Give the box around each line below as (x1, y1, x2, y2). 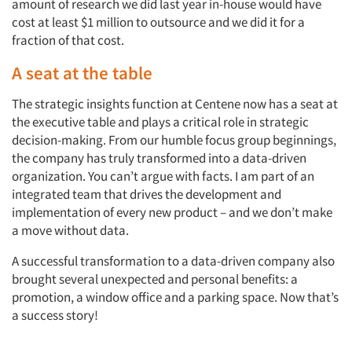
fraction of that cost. (12, 31, 124, 49)
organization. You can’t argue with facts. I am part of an (12, 167, 314, 185)
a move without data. (12, 222, 129, 239)
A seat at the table (12, 61, 152, 84)
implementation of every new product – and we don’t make (12, 203, 332, 221)
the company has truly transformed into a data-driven (12, 149, 306, 167)
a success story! (12, 306, 98, 324)
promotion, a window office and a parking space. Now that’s (12, 288, 339, 306)
